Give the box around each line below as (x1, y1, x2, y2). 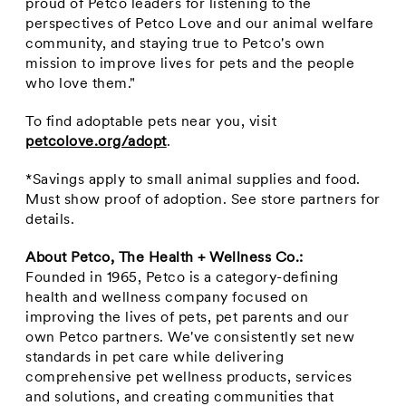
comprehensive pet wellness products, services (25, 371, 353, 385)
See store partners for (230, 193, 381, 208)
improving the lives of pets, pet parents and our (25, 311, 350, 325)
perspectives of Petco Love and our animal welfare (25, 17, 374, 32)
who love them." (25, 77, 144, 92)
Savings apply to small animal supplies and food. (32, 173, 361, 188)
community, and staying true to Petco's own (25, 37, 325, 52)
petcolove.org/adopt (25, 135, 167, 150)
